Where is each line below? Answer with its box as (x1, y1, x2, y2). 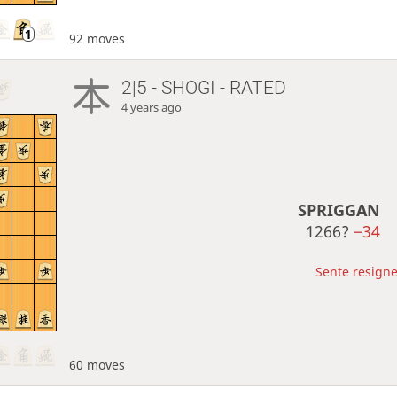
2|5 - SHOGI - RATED (121, 77, 287, 99)
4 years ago (121, 100, 183, 116)
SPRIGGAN (298, 198, 381, 221)
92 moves (68, 30, 125, 48)
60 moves (68, 355, 125, 373)
